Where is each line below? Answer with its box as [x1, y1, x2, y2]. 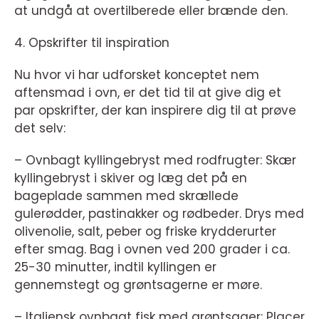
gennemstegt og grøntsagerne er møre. [14, 276, 262, 294]
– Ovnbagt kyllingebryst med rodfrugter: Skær [14, 152, 296, 169]
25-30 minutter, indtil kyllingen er [14, 258, 216, 276]
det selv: [14, 120, 66, 137]
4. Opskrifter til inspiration [14, 34, 169, 52]
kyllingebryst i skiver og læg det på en [14, 169, 247, 187]
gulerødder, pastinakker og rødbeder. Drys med [14, 205, 304, 223]
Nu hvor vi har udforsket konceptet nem [14, 66, 259, 84]
